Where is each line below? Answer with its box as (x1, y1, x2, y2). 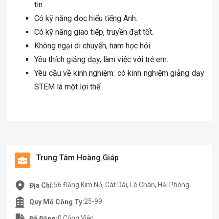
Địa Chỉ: (29, 181, 54, 189)
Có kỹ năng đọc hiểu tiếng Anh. (34, 14, 137, 23)
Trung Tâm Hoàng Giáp (36, 153, 119, 162)
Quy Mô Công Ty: (29, 197, 84, 206)
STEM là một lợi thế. (34, 82, 102, 91)
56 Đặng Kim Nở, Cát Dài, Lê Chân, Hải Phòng (54, 181, 189, 189)
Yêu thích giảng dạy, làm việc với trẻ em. (34, 55, 168, 64)
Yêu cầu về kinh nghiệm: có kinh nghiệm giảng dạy (34, 68, 204, 78)
